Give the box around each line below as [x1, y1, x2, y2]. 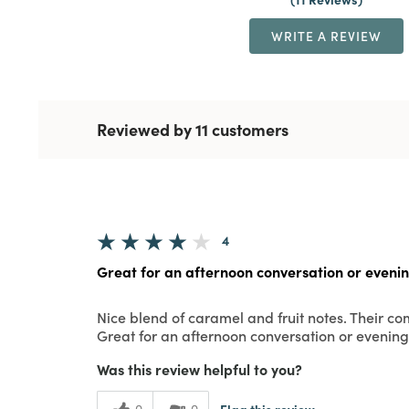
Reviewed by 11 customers [97, 118, 288, 142]
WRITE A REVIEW [270, 26, 382, 45]
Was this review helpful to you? [97, 359, 302, 380]
